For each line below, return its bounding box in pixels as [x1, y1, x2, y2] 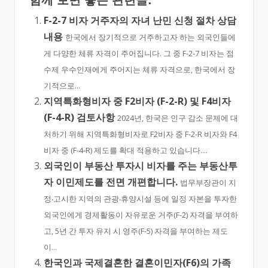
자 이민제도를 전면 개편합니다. [44, 175, 178, 189]
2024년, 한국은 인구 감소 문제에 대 [117, 112, 238, 124]
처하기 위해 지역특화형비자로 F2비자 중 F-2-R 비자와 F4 [44, 129, 237, 140]
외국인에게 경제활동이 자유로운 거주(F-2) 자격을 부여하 [44, 209, 238, 221]
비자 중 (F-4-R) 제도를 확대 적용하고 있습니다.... [44, 145, 208, 156]
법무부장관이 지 [180, 177, 236, 188]
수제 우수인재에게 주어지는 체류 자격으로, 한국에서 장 [44, 64, 235, 75]
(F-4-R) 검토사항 [44, 111, 115, 124]
